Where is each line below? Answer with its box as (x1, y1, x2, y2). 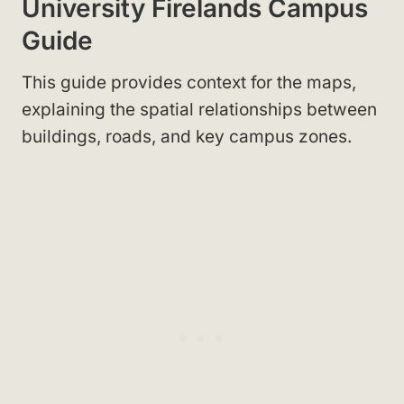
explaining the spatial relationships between (22, 98, 377, 120)
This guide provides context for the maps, (22, 71, 356, 93)
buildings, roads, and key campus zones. (22, 125, 352, 147)
